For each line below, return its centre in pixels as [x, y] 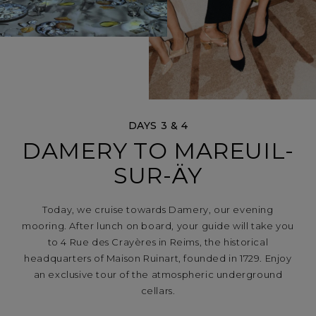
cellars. [158, 291]
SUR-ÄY [158, 176]
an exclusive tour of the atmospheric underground [158, 275]
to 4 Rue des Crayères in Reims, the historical [158, 242]
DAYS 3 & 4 [158, 126]
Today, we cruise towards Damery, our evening [158, 210]
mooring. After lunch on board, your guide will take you [158, 226]
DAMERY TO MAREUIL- [158, 151]
